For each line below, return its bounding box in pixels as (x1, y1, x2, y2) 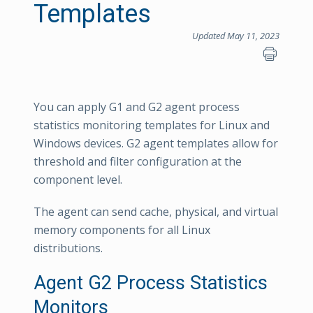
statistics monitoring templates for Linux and (34, 117, 270, 133)
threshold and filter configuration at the (34, 154, 242, 169)
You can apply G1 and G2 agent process (34, 99, 240, 115)
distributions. (34, 240, 103, 256)
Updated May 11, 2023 (192, 29, 279, 42)
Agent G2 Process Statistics (34, 272, 268, 294)
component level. (34, 172, 122, 187)
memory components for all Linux (34, 222, 210, 238)
